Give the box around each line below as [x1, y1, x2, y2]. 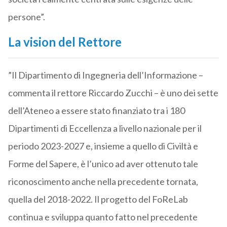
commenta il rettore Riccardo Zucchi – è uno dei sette [8, 87, 218, 99]
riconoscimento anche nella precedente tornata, [8, 176, 198, 187]
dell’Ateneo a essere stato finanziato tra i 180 [8, 105, 185, 117]
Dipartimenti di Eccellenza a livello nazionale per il [8, 123, 202, 134]
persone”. [8, 11, 45, 23]
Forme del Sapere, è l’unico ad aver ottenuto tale [8, 158, 198, 170]
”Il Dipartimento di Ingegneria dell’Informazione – [8, 69, 203, 81]
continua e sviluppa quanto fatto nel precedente [8, 211, 198, 223]
